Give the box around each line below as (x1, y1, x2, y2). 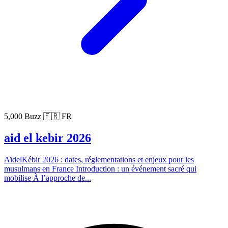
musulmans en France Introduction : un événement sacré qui (4, 164, 196, 173)
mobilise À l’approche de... (4, 174, 91, 182)
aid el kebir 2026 (4, 131, 91, 145)
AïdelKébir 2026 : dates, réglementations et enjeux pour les (4, 155, 194, 164)
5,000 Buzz (4, 112, 43, 121)
